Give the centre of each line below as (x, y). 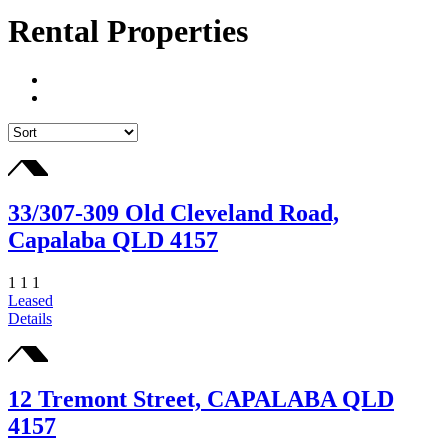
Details (30, 319)
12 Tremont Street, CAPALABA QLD (201, 399)
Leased (30, 301)
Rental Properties (128, 30)
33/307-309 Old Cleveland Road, (173, 213)
